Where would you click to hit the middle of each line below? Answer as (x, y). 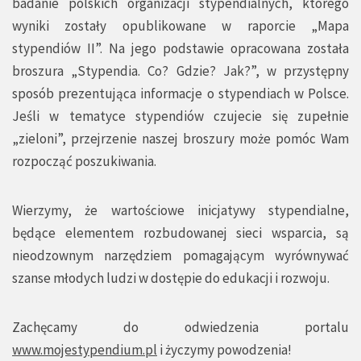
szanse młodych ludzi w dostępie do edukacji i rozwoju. (171, 278)
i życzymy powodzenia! (224, 350)
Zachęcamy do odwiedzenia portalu (180, 328)
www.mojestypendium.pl (85, 350)
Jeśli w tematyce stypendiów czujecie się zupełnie (180, 116)
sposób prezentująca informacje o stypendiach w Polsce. (180, 94)
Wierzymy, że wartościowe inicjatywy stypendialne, (180, 211)
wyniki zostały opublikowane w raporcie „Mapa (180, 26)
